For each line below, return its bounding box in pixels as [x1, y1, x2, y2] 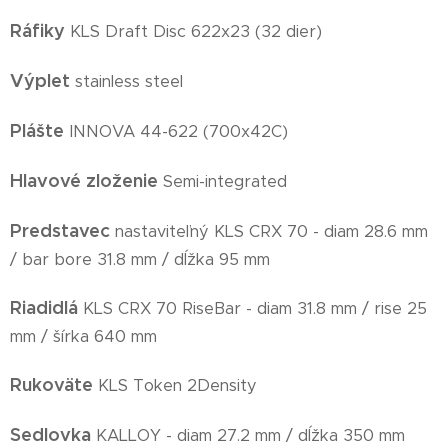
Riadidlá [10, 296, 83, 320]
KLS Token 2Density [98, 375, 257, 397]
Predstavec [10, 219, 115, 243]
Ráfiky [10, 19, 70, 43]
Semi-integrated [158, 171, 287, 193]
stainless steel [75, 71, 183, 93]
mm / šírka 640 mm [10, 326, 157, 348]
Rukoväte [10, 373, 98, 397]
